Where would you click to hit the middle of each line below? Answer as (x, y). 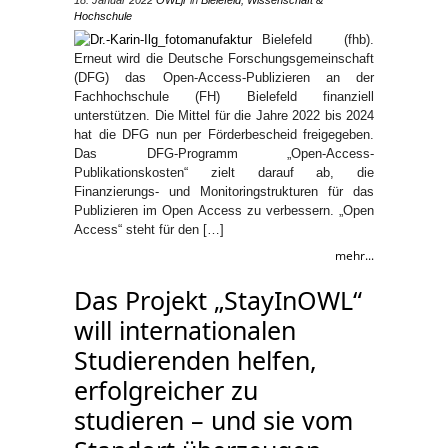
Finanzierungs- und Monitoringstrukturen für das (224, 191)
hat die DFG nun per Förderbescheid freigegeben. (224, 134)
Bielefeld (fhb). (318, 39)
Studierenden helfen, (195, 360)
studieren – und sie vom (213, 420)
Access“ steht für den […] (149, 229)
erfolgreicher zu (166, 390)
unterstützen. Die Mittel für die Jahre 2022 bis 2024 (224, 115)
